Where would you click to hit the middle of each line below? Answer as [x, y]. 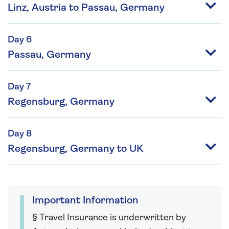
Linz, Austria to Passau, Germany [86, 8]
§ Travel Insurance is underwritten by [109, 218]
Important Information [85, 201]
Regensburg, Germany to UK [76, 149]
